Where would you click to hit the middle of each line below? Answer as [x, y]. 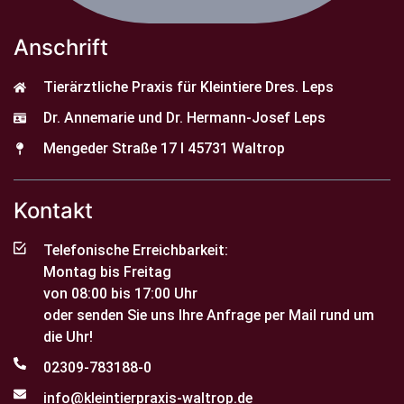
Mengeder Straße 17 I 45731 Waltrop [164, 149]
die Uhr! [69, 337]
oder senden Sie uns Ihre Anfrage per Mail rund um [208, 316]
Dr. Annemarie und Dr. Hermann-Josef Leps [184, 118]
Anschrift [61, 48]
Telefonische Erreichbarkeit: [135, 251]
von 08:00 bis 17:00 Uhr [120, 294]
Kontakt [53, 211]
